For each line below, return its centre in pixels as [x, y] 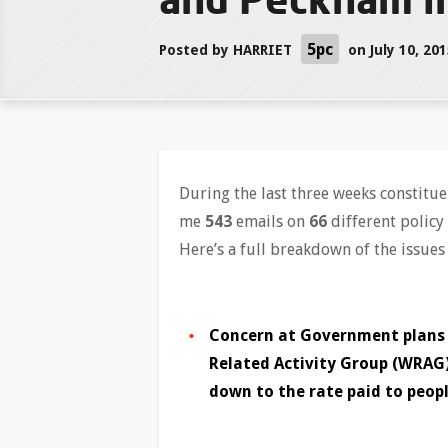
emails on [270, 221]
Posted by [196, 50]
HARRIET [262, 50]
